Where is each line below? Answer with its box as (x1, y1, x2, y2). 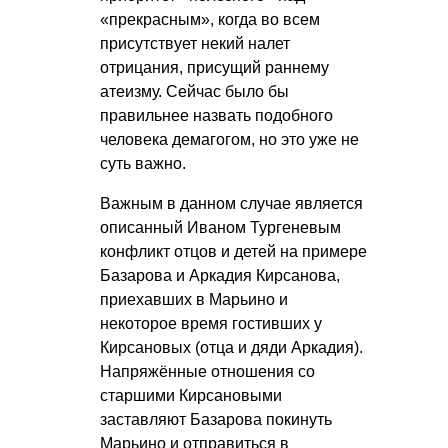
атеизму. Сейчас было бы (100, 83, 289, 101)
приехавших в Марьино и (100, 291, 288, 309)
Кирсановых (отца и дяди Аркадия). (100, 339, 363, 357)
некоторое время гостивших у (100, 315, 322, 333)
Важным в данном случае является (100, 195, 363, 213)
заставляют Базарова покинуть (100, 411, 332, 429)
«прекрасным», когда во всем (100, 11, 320, 29)
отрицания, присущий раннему (100, 59, 329, 77)
